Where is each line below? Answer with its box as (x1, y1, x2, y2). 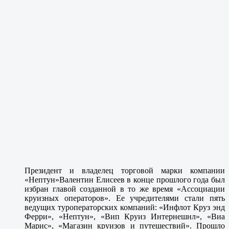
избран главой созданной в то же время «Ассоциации (25, 184, 225, 193)
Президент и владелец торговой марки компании (25, 166, 225, 175)
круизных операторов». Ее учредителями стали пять (25, 193, 225, 202)
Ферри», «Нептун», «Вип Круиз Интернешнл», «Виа (25, 212, 225, 221)
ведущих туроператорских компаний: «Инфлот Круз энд (25, 202, 225, 212)
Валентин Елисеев (59, 175, 125, 184)
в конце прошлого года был (124, 175, 225, 184)
